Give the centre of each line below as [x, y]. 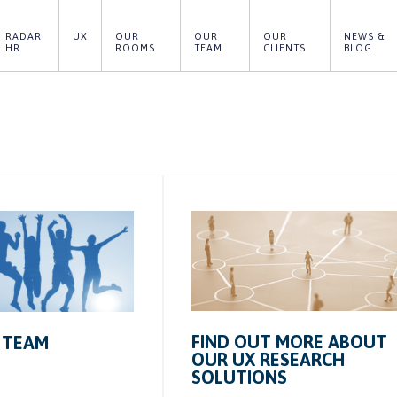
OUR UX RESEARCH [269, 360]
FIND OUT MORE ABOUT [290, 342]
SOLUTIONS [240, 378]
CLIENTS [284, 48]
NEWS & [364, 36]
